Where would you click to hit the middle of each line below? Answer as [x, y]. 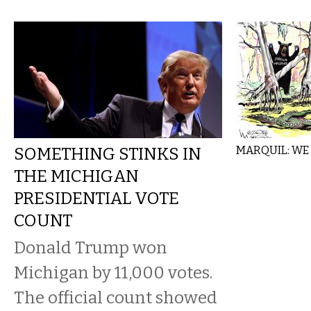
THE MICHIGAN [76, 176]
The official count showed [116, 297]
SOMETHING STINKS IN [108, 154]
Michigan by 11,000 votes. [113, 272]
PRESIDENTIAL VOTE [96, 198]
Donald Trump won [91, 247]
